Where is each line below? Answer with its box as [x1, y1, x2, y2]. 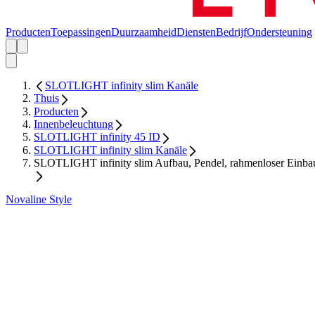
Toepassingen [51, 26, 111, 39]
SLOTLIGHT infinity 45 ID [34, 131, 160, 143]
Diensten [176, 26, 216, 39]
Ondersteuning [247, 26, 312, 39]
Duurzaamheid [111, 26, 176, 39]
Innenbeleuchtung [34, 118, 113, 131]
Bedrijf [216, 26, 247, 39]
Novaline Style [6, 193, 72, 206]
